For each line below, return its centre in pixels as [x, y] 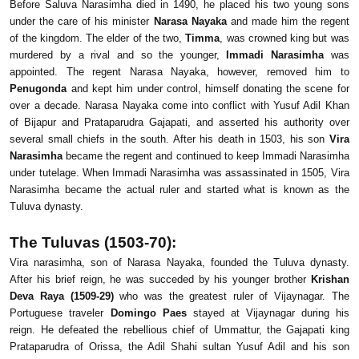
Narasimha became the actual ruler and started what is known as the [179, 190]
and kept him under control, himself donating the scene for [208, 89]
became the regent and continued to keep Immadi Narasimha [206, 156]
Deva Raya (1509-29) [62, 296]
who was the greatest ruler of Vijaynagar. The [231, 296]
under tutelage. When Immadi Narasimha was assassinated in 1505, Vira [179, 173]
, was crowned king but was [284, 38]
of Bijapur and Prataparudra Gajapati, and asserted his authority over [179, 123]
